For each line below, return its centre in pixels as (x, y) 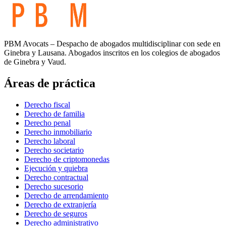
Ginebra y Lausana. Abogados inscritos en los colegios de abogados (112, 52)
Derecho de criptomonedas (67, 159)
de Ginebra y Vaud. (35, 62)
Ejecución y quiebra (56, 168)
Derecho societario (54, 150)
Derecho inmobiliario (58, 132)
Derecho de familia (54, 114)
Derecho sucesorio (54, 186)
